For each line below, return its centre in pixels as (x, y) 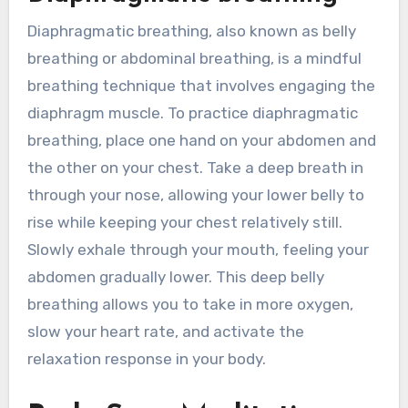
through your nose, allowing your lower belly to (195, 195)
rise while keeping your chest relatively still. (184, 223)
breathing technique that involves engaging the (201, 86)
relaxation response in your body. (146, 359)
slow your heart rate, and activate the (165, 332)
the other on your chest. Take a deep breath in (195, 168)
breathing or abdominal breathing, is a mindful (194, 59)
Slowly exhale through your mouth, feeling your (198, 250)
